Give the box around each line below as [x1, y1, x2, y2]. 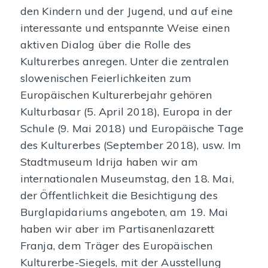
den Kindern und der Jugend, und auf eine [20, 4, 233, 19]
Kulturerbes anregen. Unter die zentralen [20, 54, 229, 69]
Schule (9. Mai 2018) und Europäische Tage [20, 121, 244, 136]
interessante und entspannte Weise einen [20, 21, 230, 35]
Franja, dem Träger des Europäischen [20, 239, 212, 253]
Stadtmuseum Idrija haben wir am [20, 155, 199, 169]
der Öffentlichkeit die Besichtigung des [20, 188, 218, 203]
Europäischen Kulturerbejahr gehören [20, 88, 212, 102]
